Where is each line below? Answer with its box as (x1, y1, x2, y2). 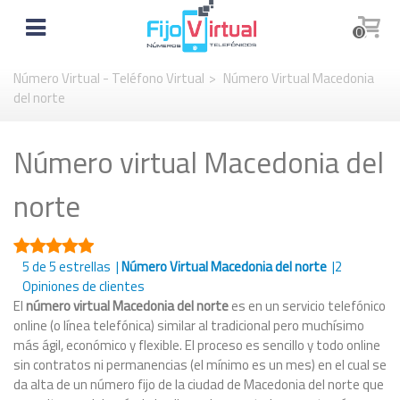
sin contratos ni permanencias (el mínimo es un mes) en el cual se (13, 354, 387, 375)
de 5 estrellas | (29, 256, 121, 277)
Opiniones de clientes (22, 276, 147, 296)
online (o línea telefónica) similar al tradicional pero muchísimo (13, 315, 364, 336)
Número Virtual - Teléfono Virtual (13, 68, 204, 88)
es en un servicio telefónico (229, 296, 386, 316)
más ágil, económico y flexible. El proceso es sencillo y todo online (13, 335, 380, 355)
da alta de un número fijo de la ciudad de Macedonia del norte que (13, 374, 384, 395)
